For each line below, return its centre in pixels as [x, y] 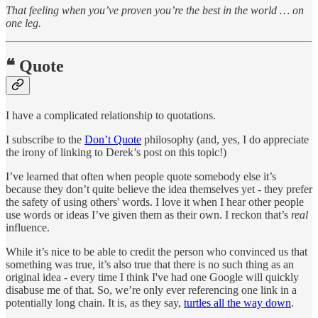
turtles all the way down [237, 303]
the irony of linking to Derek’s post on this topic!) [116, 153]
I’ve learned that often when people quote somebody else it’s [141, 177]
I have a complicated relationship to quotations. [111, 116]
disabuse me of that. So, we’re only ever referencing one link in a [151, 290]
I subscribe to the [45, 140]
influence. [28, 228]
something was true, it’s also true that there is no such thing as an [150, 265]
